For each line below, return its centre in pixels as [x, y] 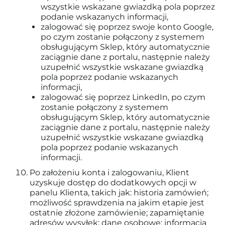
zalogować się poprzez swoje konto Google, [127, 27]
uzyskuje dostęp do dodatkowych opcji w [113, 183]
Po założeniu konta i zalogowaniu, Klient [109, 173]
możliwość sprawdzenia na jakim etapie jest [117, 203]
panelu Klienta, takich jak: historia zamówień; [119, 193]
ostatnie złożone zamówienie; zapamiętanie [117, 213]
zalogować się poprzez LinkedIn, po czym [123, 97]
